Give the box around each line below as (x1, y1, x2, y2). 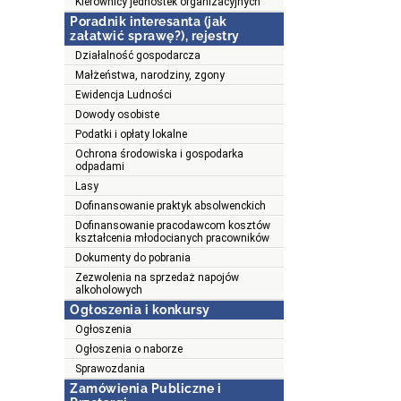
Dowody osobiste (75, 108, 159, 122)
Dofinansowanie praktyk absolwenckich (75, 200, 266, 213)
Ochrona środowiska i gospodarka (75, 148, 243, 161)
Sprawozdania (75, 363, 145, 376)
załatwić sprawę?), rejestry (70, 29, 240, 44)
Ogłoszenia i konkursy (70, 303, 210, 318)
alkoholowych (75, 284, 142, 297)
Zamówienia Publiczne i (70, 381, 221, 397)
